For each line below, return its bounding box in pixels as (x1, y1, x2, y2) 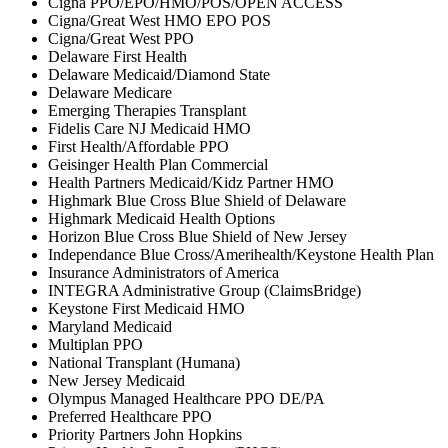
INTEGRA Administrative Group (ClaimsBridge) (48, 282, 361, 300)
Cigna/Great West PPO (48, 30, 194, 48)
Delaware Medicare (48, 84, 172, 102)
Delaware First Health (48, 48, 187, 66)
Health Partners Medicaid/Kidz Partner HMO (48, 174, 334, 192)
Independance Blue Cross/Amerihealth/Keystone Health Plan (48, 246, 434, 264)
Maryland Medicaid (48, 318, 172, 336)
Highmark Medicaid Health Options (48, 210, 275, 228)
